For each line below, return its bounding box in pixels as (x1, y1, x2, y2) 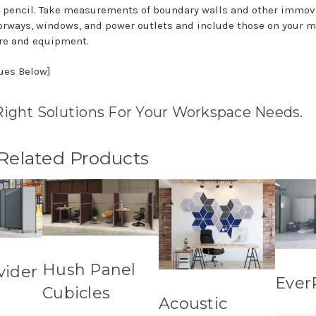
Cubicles (42, 284, 110, 303)
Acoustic (159, 294, 227, 314)
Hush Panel (42, 260, 136, 280)
